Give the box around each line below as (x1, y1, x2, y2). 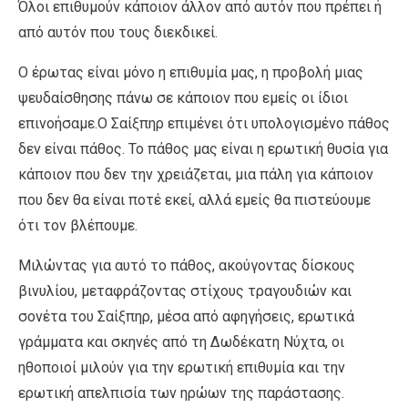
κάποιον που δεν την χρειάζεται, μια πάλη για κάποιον (18, 165, 373, 183)
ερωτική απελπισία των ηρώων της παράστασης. (18, 383, 344, 402)
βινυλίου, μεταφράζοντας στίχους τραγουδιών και (18, 281, 352, 300)
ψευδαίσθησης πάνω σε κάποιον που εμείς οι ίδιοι (18, 88, 348, 107)
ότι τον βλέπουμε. (18, 216, 138, 234)
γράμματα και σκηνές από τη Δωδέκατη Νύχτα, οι (18, 332, 344, 351)
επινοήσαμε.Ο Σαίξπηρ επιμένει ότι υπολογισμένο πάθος (18, 114, 390, 132)
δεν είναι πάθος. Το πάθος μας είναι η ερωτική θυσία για (18, 139, 388, 158)
